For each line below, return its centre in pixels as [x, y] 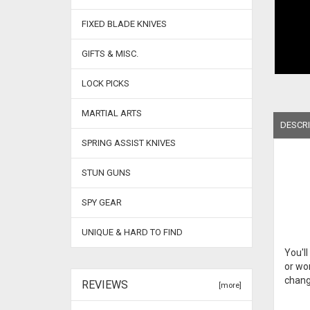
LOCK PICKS [106, 83]
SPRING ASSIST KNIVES [129, 143]
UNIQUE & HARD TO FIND [132, 232]
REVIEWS [105, 285]
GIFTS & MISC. [110, 54]
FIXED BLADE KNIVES [124, 24]
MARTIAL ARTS [112, 113]
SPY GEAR [102, 202]
